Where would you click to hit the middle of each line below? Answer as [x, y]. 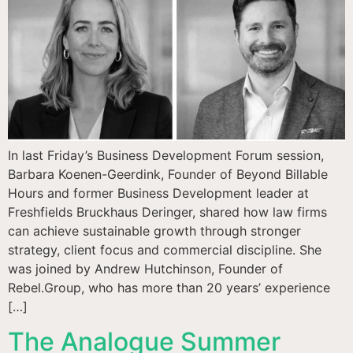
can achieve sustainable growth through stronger [154, 230]
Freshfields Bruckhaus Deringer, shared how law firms [167, 212]
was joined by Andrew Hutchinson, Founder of [145, 268]
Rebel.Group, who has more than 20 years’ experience [169, 287]
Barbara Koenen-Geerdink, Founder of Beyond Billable [168, 174]
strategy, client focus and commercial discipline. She [165, 249]
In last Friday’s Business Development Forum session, [166, 155]
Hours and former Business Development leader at [158, 193]
